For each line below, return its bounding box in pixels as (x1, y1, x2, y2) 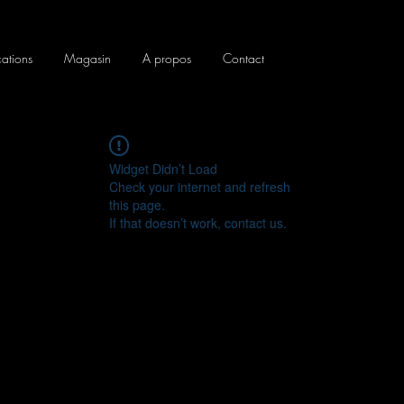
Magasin (63, 50, 111, 67)
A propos (142, 50, 191, 67)
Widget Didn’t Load (109, 160, 217, 179)
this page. (109, 196, 165, 215)
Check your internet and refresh (109, 178, 290, 197)
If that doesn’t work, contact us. (109, 214, 287, 233)
